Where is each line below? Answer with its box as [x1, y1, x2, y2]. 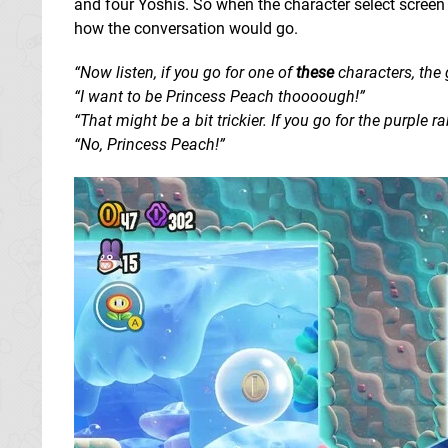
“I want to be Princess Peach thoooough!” [74, 86, 365, 106]
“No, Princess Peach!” [74, 134, 225, 154]
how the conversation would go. [74, 18, 298, 38]
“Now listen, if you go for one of [74, 62, 296, 82]
